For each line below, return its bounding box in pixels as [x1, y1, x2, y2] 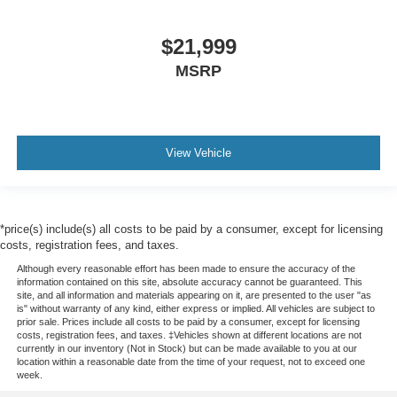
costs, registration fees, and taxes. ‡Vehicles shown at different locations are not [16, 330, 362, 341]
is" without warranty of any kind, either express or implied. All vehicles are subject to [16, 303, 375, 315]
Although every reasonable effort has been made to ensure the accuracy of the [16, 263, 355, 275]
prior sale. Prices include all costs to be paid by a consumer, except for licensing [16, 316, 360, 328]
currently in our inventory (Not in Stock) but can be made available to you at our [16, 343, 357, 354]
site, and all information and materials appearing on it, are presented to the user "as [16, 290, 371, 301]
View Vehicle [166, 145, 231, 160]
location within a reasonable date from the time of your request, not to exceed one [16, 356, 365, 368]
